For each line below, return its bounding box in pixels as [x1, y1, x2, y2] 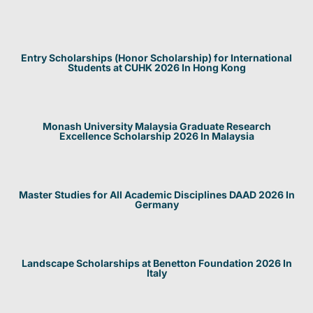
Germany [134, 198, 179, 211]
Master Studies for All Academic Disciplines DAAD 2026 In [18, 189, 295, 201]
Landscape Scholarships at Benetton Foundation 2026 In [21, 257, 292, 270]
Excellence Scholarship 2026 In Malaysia [59, 130, 254, 143]
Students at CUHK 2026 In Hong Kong [67, 61, 246, 74]
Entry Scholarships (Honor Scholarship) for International [21, 52, 292, 64]
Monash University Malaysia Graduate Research [42, 120, 271, 133]
